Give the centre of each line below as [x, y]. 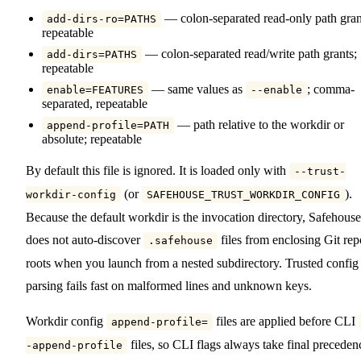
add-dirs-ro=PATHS [102, 19]
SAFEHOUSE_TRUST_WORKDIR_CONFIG [243, 194]
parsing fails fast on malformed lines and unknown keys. [169, 285]
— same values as [197, 89]
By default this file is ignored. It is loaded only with [158, 170]
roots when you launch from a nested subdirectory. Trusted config [192, 263]
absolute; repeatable [92, 139]
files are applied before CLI [286, 321]
